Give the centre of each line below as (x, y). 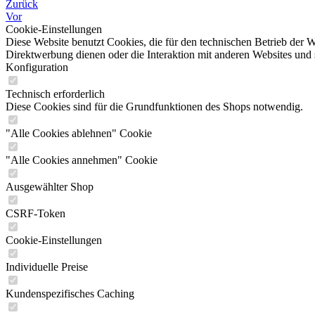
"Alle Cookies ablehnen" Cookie (79, 133)
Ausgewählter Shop (50, 187)
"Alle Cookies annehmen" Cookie (82, 160)
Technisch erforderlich (55, 94)
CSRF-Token (36, 213)
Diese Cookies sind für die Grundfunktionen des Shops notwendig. (154, 107)
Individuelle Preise (47, 267)
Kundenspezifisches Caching (70, 294)
